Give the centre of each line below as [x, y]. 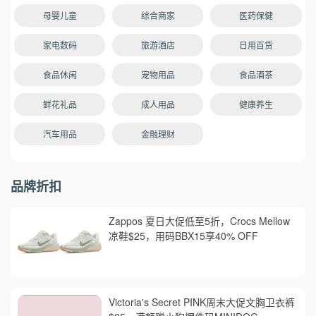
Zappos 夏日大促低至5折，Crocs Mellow [200, 220]
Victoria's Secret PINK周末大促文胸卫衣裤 [202, 302]
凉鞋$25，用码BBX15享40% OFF [184, 235]
